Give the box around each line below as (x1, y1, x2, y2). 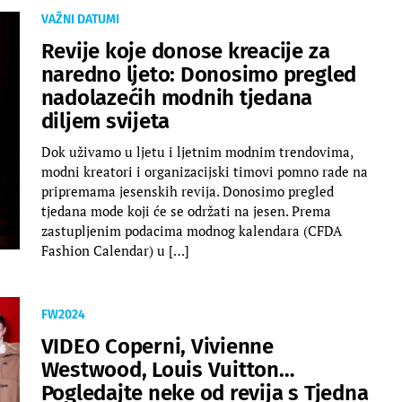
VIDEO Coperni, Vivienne (40, 333, 274, 359)
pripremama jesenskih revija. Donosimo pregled (40, 181, 334, 200)
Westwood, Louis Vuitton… (40, 356, 295, 382)
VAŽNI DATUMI (40, 11, 119, 27)
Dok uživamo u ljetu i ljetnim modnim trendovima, (40, 142, 353, 161)
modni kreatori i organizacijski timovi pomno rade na (40, 162, 368, 180)
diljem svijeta (40, 108, 170, 134)
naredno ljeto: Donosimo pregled (40, 61, 357, 87)
